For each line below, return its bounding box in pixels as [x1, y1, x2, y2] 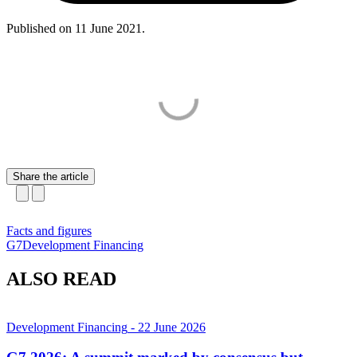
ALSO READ [6, 268, 116, 289]
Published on [6, 21, 75, 35]
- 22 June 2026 [127, 320, 206, 334]
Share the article [13, 170, 88, 182]
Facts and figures [6, 223, 92, 237]
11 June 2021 [75, 21, 142, 35]
